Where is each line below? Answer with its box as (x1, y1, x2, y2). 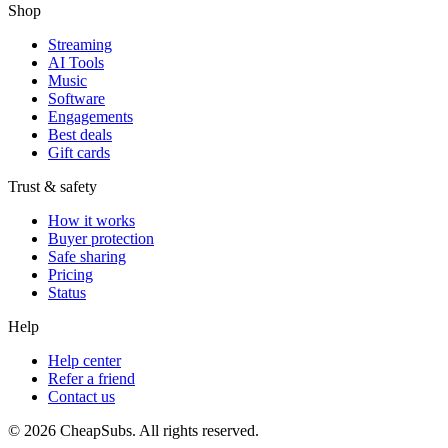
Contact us (48, 388, 115, 405)
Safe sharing (48, 248, 126, 265)
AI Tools (48, 54, 104, 71)
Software (48, 90, 105, 107)
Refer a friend (48, 370, 135, 387)
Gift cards (48, 144, 110, 161)
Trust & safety (8, 178, 97, 195)
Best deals (48, 126, 112, 143)
